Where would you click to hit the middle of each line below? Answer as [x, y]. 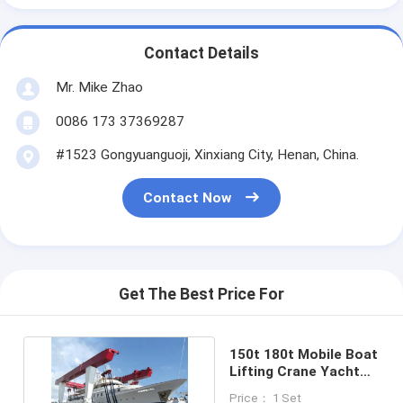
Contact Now [188, 198]
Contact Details [201, 54]
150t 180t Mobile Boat [303, 354]
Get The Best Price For [201, 295]
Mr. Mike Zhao [99, 87]
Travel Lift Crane [286, 388]
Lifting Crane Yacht [294, 371]
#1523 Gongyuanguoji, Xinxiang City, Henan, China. [207, 154]
